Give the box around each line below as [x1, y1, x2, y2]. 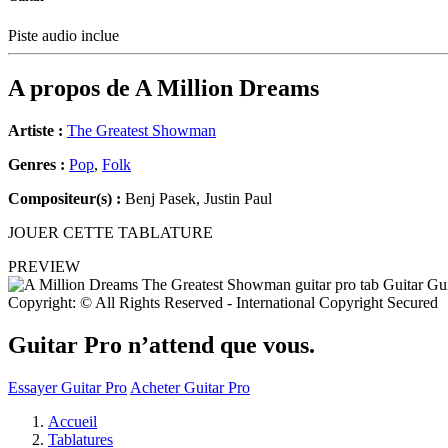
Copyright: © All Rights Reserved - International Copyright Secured [8, 294, 438, 312]
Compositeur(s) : [8, 190, 121, 208]
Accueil [48, 412, 97, 430]
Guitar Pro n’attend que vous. [8, 332, 315, 359]
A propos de [8, 75, 135, 102]
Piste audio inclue [8, 27, 123, 45]
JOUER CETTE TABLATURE [8, 224, 213, 242]
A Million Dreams [135, 75, 319, 102]
